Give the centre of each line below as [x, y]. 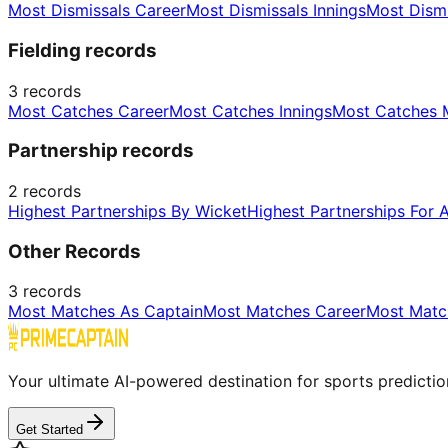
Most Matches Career [284, 311]
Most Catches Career [88, 110]
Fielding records [82, 50]
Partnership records [101, 151]
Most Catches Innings [250, 110]
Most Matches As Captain [105, 311]
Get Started [49, 430]
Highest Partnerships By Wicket [127, 211]
